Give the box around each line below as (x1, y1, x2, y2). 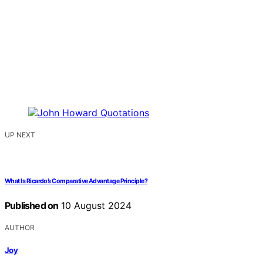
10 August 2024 (58, 200, 132, 212)
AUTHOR (5, 223, 35, 232)
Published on (5, 200, 59, 212)
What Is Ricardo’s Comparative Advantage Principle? (5, 177, 148, 186)
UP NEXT (5, 130, 35, 140)
